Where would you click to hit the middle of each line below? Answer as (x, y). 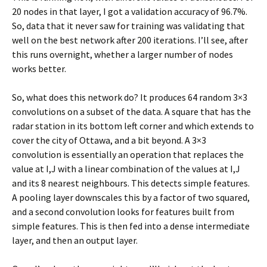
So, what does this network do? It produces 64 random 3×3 (130, 97)
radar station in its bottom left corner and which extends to (133, 126)
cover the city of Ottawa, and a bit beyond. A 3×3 (109, 140)
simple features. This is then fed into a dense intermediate (131, 226)
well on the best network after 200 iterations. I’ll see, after (130, 40)
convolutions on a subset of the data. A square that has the (131, 111)
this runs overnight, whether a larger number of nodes (122, 54)
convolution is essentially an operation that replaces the (128, 154)
